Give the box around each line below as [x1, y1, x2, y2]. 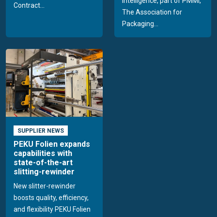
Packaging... [122, 19, 158, 28]
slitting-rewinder [14, 167, 75, 176]
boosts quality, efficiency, [14, 193, 89, 201]
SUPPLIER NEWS [17, 127, 64, 134]
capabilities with [14, 148, 72, 158]
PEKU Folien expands [14, 139, 90, 149]
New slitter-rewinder [14, 182, 76, 190]
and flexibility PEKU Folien [14, 205, 91, 213]
